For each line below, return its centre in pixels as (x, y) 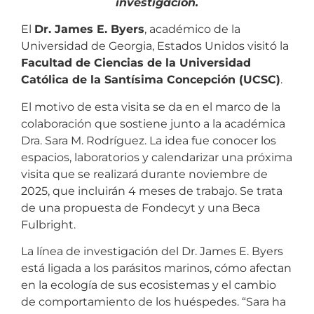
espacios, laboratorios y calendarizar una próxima (157, 157)
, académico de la (192, 29)
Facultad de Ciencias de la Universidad (136, 63)
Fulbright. (50, 224)
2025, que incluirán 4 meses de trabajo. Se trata (152, 191)
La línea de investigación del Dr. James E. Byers (152, 252)
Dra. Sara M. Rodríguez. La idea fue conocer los (149, 140)
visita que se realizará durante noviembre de (144, 174)
